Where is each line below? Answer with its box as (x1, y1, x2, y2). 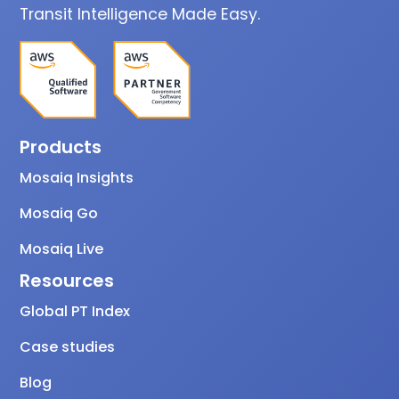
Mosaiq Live (20, 238, 104, 259)
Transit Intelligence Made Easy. (20, 4, 261, 26)
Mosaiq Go (20, 202, 99, 224)
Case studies (20, 336, 116, 357)
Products (20, 134, 102, 159)
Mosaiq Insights (20, 167, 134, 188)
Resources (20, 267, 115, 293)
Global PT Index (20, 300, 131, 322)
